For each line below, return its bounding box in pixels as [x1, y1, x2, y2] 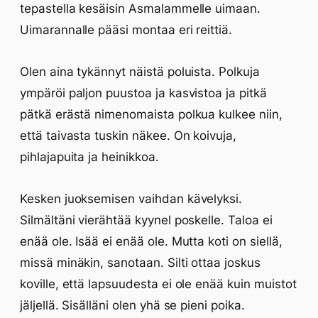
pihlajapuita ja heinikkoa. [20, 150, 159, 164]
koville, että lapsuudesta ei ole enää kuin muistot [20, 277, 297, 291]
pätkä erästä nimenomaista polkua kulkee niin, [20, 107, 283, 121]
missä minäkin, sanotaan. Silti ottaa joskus [20, 256, 261, 270]
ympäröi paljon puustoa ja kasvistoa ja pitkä [20, 86, 267, 100]
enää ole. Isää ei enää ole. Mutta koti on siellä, [20, 234, 283, 248]
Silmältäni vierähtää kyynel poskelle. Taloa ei [20, 213, 273, 227]
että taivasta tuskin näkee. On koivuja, [20, 128, 237, 143]
